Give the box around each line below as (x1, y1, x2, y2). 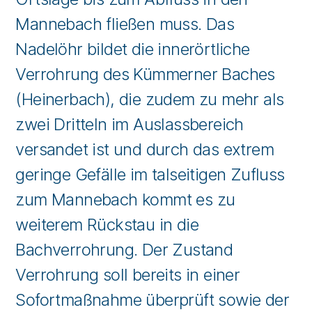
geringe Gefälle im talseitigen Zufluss (15, 164, 285, 185)
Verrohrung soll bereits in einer (15, 264, 240, 285)
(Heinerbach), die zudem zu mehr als (15, 88, 284, 109)
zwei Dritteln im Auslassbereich (15, 114, 244, 134)
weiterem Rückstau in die (15, 214, 199, 235)
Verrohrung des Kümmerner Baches (15, 63, 275, 84)
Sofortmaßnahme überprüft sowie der (15, 289, 290, 310)
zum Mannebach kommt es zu (15, 189, 235, 210)
